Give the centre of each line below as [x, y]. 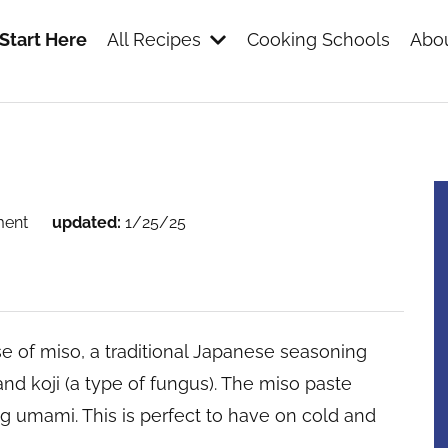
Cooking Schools [318, 39]
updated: [86, 222]
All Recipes [154, 39]
